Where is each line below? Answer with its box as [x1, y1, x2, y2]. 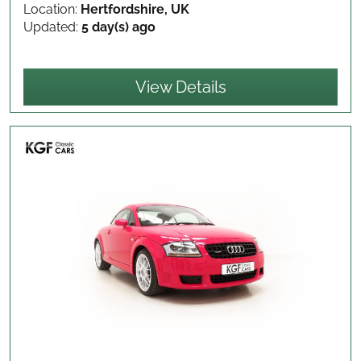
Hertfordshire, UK [81, 2, 189, 18]
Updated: [23, 19, 81, 35]
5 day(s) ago [81, 19, 156, 35]
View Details [135, 77, 226, 98]
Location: [23, 2, 81, 18]
